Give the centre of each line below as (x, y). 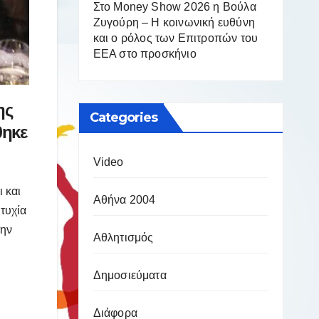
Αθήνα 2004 (124, 200)
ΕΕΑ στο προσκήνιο (145, 54)
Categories (124, 117)
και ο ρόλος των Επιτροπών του (176, 38)
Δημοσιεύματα (130, 275)
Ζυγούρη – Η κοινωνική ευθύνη (174, 22)
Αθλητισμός (123, 237)
